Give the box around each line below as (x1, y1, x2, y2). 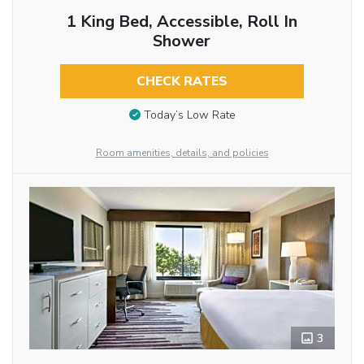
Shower (153, 30, 211, 53)
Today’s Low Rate (143, 107, 236, 123)
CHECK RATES (136, 72, 227, 91)
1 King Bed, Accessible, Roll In (66, 11, 297, 33)
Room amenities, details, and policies (95, 146, 269, 160)
